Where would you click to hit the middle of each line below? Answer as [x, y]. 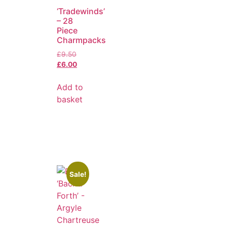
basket [70, 99]
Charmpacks [81, 40]
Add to [70, 87]
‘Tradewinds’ [81, 11]
